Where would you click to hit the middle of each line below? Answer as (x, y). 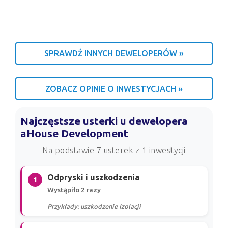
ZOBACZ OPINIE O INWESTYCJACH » (114, 89)
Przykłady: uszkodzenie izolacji (94, 206)
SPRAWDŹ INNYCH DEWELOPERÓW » (114, 54)
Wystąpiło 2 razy (74, 190)
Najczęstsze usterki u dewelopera (104, 121)
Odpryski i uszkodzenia (93, 177)
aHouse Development (74, 134)
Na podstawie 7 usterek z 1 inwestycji (114, 150)
